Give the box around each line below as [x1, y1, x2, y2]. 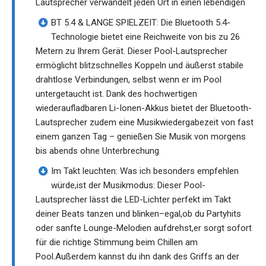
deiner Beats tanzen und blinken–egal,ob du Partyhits [36, 208, 241, 220]
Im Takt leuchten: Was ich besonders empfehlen [51, 166, 239, 177]
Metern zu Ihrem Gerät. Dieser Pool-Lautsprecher [36, 46, 227, 57]
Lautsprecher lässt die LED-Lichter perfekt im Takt [36, 194, 231, 205]
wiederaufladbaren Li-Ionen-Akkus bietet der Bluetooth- [36, 103, 252, 114]
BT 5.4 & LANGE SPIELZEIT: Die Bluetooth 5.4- [51, 17, 230, 28]
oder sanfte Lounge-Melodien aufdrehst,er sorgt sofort [36, 223, 252, 234]
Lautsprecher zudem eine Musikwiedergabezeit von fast [36, 117, 254, 128]
